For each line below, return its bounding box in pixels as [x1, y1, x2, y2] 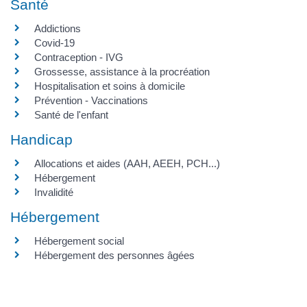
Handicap [10, 131, 73, 147]
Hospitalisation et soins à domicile [34, 79, 185, 92]
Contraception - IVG [34, 51, 123, 63]
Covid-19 [34, 36, 75, 49]
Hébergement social [34, 235, 124, 247]
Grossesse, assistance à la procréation [34, 65, 210, 77]
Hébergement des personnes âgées [34, 249, 195, 262]
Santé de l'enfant [34, 108, 108, 121]
